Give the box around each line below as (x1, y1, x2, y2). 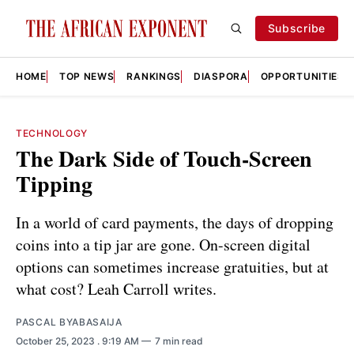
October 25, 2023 (16, 334, 97, 347)
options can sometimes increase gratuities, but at (16, 255, 329, 277)
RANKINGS (126, 70, 182, 82)
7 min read (155, 334, 203, 347)
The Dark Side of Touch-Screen (16, 142, 312, 175)
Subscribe (267, 21, 326, 35)
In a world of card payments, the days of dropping (16, 211, 333, 233)
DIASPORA (194, 70, 248, 82)
